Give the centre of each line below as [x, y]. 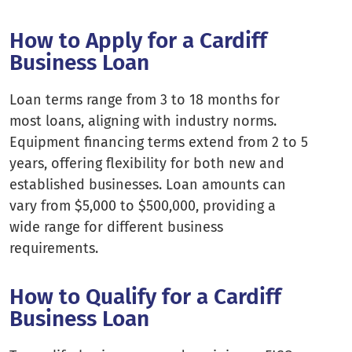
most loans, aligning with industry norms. [143, 121]
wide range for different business [116, 227]
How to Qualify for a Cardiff [145, 297]
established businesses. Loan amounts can [148, 184]
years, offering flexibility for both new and [147, 163]
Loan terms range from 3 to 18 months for [145, 99]
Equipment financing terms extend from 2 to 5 [159, 142]
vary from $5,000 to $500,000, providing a [143, 205]
